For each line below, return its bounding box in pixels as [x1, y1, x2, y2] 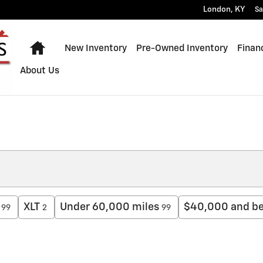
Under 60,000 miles [60, 202, 159, 213]
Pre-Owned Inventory [136, 43, 228, 53]
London [203, 5, 231, 14]
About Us [19, 66, 59, 75]
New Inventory [64, 43, 127, 53]
